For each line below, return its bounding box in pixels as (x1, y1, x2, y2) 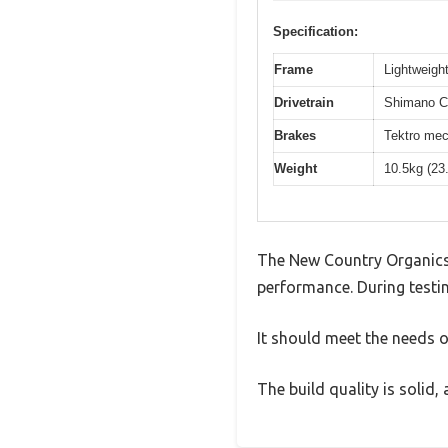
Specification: (273, 24, 358, 40)
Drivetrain (274, 95, 334, 111)
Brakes (274, 128, 316, 144)
